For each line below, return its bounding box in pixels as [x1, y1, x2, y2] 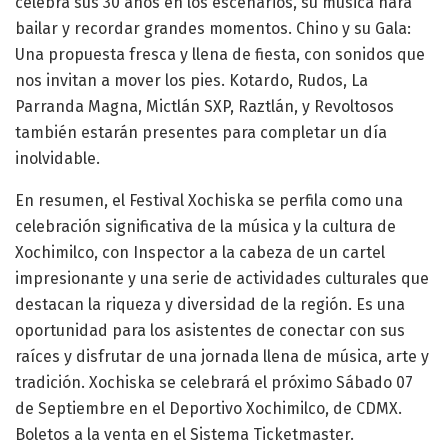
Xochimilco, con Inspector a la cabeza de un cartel [15, 243, 385, 263]
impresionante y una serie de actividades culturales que [15, 269, 429, 289]
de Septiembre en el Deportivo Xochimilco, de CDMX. [15, 399, 402, 419]
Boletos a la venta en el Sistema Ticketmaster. [15, 425, 354, 445]
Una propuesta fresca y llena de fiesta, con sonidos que [15, 45, 425, 65]
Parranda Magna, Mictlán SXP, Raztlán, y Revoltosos [15, 97, 394, 117]
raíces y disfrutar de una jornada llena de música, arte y [15, 347, 429, 367]
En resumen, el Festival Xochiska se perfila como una [15, 191, 403, 211]
